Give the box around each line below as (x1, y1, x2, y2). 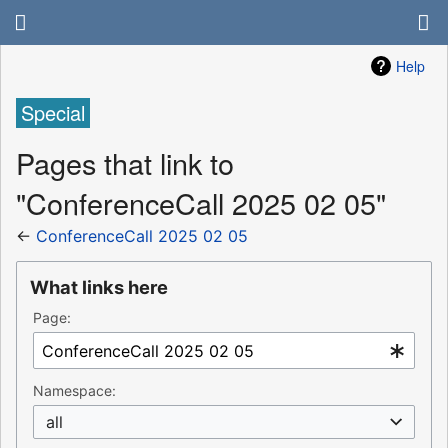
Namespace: (33, 382, 116, 400)
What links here (30, 276, 168, 299)
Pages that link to (16, 141, 234, 183)
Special (21, 98, 85, 128)
